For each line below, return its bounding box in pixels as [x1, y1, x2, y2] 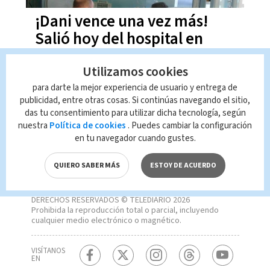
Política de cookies [48, 119, 128, 132]
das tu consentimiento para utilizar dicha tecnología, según [24, 106, 246, 119]
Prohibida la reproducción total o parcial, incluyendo [31, 204, 219, 216]
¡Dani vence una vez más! [34, 10, 208, 34]
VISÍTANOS [31, 245, 65, 257]
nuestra [18, 119, 48, 132]
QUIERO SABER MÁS [54, 160, 120, 171]
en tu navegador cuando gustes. [74, 131, 196, 145]
